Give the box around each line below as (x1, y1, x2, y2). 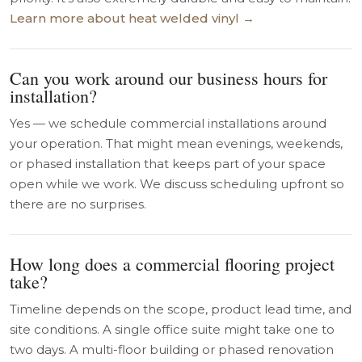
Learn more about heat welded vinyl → (10, 11, 255, 26)
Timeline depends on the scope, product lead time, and (10, 301, 351, 317)
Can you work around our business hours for (10, 66, 327, 90)
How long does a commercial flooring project (10, 252, 335, 276)
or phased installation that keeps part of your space (10, 156, 326, 171)
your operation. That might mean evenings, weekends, (10, 136, 343, 151)
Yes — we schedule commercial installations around (10, 116, 326, 131)
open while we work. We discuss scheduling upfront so (10, 176, 344, 192)
